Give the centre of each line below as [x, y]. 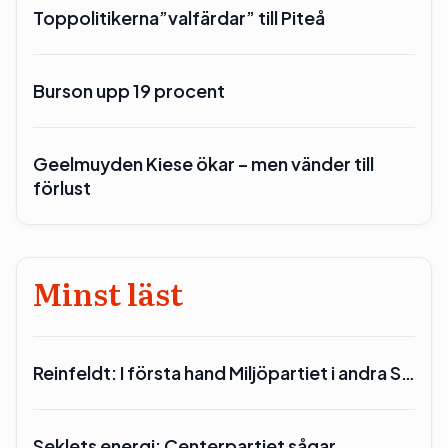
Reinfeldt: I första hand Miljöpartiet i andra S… [224, 372]
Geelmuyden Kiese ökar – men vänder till [203, 163]
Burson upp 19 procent [129, 90]
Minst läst [108, 293]
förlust [62, 187]
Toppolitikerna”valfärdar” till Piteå [179, 17]
